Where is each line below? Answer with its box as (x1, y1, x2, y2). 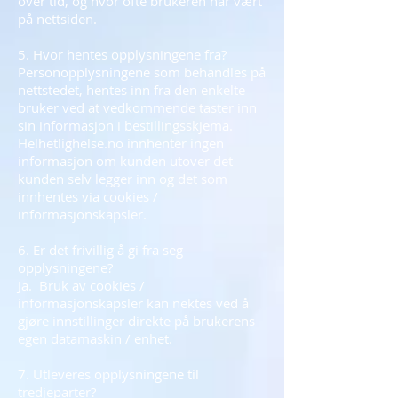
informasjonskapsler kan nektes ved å (18, 294, 249, 312)
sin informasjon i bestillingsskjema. (18, 116, 233, 134)
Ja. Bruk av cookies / (18, 276, 145, 294)
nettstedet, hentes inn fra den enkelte (18, 81, 245, 99)
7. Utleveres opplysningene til (18, 365, 199, 383)
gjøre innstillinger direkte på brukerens (18, 312, 255, 330)
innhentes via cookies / (18, 187, 158, 205)
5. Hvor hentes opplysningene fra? (18, 45, 227, 63)
